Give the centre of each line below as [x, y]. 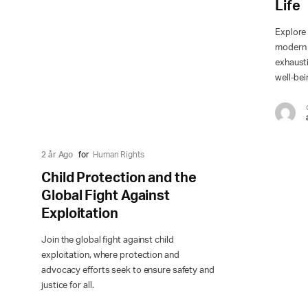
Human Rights [118, 155]
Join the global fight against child [108, 241]
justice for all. [68, 286]
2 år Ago [57, 155]
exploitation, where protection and [110, 256]
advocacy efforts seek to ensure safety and [128, 271]
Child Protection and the [119, 178]
